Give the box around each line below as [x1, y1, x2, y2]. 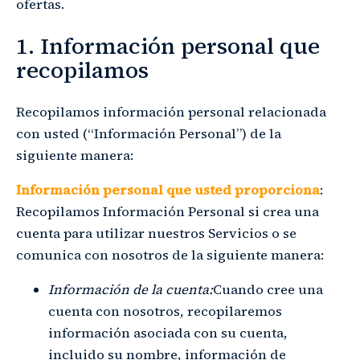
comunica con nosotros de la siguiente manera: [16, 245, 324, 264]
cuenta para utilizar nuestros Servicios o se [16, 223, 297, 243]
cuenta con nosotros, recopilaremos [48, 301, 282, 321]
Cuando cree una [213, 280, 323, 299]
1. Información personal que [16, 31, 320, 62]
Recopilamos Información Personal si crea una [16, 202, 319, 221]
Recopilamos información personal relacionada [16, 102, 326, 121]
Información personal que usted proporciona [16, 180, 320, 199]
